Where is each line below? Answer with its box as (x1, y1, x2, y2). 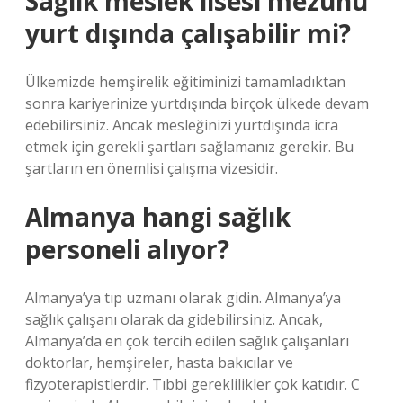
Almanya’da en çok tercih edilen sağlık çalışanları (25, 331, 349, 351)
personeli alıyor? (25, 232, 229, 266)
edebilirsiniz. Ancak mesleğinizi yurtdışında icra (25, 115, 338, 135)
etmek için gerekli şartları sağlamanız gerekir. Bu (25, 137, 354, 157)
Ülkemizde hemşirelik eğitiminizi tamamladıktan (25, 72, 345, 92)
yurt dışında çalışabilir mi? (25, 16, 351, 50)
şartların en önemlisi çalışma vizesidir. (25, 158, 278, 178)
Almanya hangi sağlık (25, 200, 291, 234)
